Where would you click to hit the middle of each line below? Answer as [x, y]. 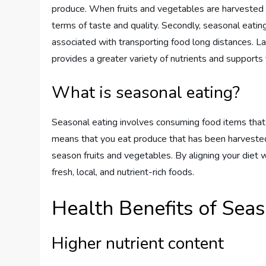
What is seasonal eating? [146, 92]
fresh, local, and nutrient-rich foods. [123, 172]
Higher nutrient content [138, 243]
